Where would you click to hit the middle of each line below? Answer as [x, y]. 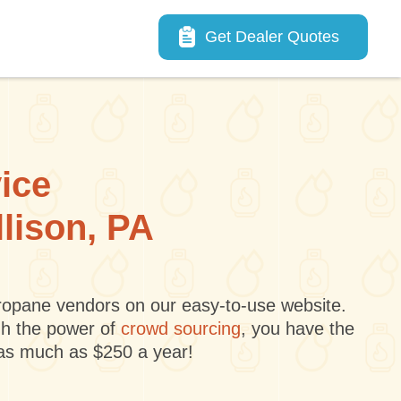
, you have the [297, 328]
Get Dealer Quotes [272, 37]
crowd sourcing [180, 328]
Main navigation [226, 27]
